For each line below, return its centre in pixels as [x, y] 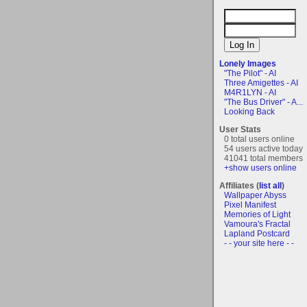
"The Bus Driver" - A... [263, 102]
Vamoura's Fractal [257, 224]
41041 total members [263, 158]
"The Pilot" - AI [250, 73]
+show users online [260, 168]
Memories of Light [257, 214]
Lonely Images [248, 63]
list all [270, 185]
